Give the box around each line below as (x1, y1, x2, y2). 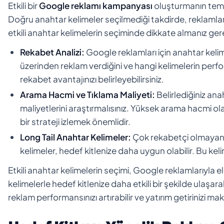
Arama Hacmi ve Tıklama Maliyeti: (20, 88, 155, 100)
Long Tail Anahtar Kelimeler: (20, 131, 131, 142)
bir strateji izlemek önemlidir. (20, 115, 130, 127)
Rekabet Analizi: (20, 46, 84, 57)
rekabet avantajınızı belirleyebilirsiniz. (20, 73, 164, 84)
